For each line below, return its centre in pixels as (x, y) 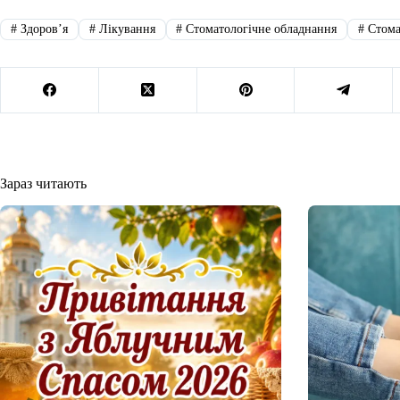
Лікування (125, 29)
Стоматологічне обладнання (260, 29)
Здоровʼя (42, 29)
